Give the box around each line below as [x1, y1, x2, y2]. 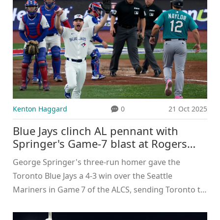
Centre [13, 148, 47, 164]
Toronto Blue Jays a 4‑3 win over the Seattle [13, 170, 172, 181]
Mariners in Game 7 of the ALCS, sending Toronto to [13, 184, 205, 195]
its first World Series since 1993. [13, 197, 131, 209]
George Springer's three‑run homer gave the [13, 156, 180, 167]
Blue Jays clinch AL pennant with [13, 123, 178, 138]
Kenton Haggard [13, 104, 67, 113]
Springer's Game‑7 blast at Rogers [13, 136, 187, 151]
